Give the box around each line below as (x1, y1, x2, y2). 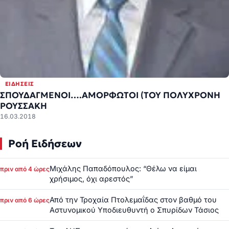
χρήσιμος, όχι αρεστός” (50, 174, 133, 183)
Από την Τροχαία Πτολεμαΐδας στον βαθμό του (50, 195, 217, 204)
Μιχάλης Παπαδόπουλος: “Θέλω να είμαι (50, 164, 197, 173)
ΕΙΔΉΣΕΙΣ (5, 80, 34, 87)
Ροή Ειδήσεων (8, 136, 82, 150)
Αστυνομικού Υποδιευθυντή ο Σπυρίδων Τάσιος (50, 205, 219, 214)
